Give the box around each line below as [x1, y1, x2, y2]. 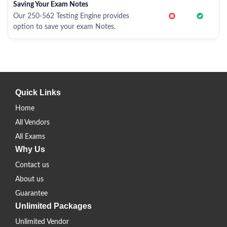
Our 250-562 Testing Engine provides [13, 13, 129, 20]
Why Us [15, 145, 45, 154]
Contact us [15, 162, 49, 169]
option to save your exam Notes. [13, 23, 116, 30]
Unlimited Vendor [15, 218, 69, 225]
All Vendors [15, 119, 50, 126]
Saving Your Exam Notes [13, 1, 88, 8]
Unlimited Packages [15, 202, 92, 210]
